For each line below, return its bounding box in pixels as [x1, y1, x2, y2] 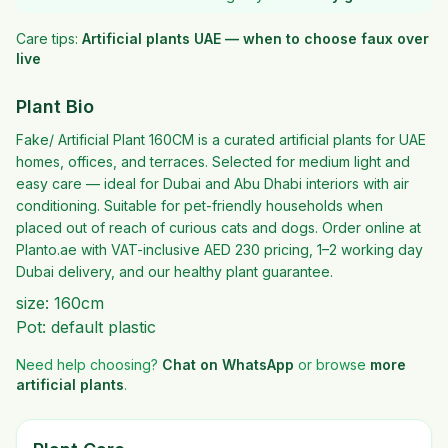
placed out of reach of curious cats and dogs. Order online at [16, 219, 421, 236]
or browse [298, 356, 366, 373]
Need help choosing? [16, 356, 158, 373]
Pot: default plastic [16, 317, 156, 337]
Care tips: [16, 30, 78, 47]
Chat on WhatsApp [162, 356, 294, 373]
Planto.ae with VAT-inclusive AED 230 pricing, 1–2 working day [16, 241, 423, 258]
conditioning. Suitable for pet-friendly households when [16, 197, 383, 214]
